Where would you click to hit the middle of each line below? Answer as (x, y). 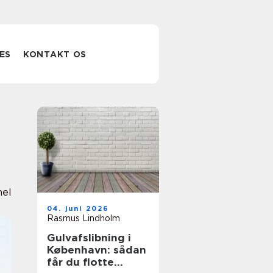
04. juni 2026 (78, 208)
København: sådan (97, 250)
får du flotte (80, 262)
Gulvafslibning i (89, 238)
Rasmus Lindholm (83, 218)
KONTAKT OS (55, 54)
